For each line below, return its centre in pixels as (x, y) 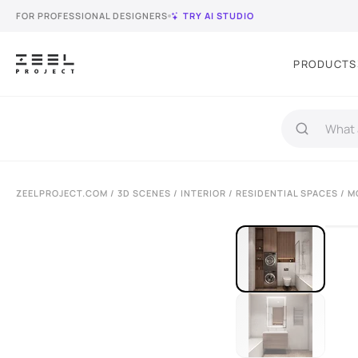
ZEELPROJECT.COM (62, 193)
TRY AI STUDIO (219, 16)
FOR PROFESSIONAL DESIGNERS (92, 16)
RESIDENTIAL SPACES (287, 193)
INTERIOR (203, 193)
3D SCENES (144, 193)
